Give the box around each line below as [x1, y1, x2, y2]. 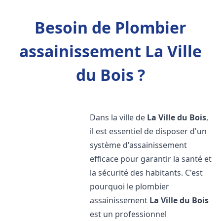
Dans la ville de [90, 112, 147, 123]
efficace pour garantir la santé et [90, 153, 212, 164]
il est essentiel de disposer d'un [90, 126, 207, 137]
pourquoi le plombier [90, 181, 170, 192]
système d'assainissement [90, 140, 187, 150]
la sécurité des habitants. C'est [90, 167, 203, 178]
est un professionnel [90, 209, 167, 220]
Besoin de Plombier [35, 17, 186, 38]
